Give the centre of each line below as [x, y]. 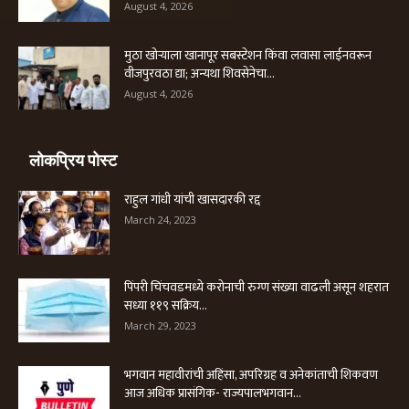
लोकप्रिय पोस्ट [73, 160]
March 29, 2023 [160, 325]
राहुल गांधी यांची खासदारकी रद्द [192, 199]
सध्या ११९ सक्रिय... [166, 305]
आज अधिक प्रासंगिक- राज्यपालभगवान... [213, 393]
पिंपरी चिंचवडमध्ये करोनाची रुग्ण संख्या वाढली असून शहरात [257, 287]
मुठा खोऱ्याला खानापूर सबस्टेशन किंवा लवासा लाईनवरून [248, 55]
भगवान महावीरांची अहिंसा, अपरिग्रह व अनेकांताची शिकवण [251, 375]
